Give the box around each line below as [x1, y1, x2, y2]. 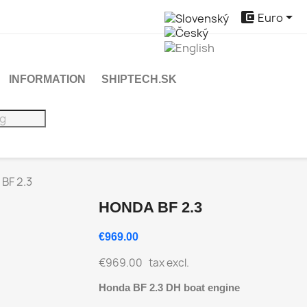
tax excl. [145, 255, 189, 270]
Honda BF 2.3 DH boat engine [99, 281, 240, 293]
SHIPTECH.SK [101, 73, 177, 85]
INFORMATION [9, 73, 86, 85]
